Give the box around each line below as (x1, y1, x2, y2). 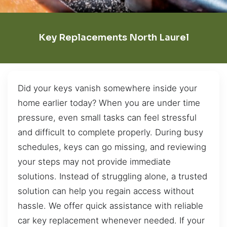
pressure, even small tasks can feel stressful (18, 112, 197, 123)
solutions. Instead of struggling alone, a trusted (18, 171, 207, 181)
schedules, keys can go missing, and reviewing (18, 141, 206, 152)
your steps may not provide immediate (18, 156, 171, 167)
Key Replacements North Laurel (38, 32, 189, 44)
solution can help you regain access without (18, 185, 194, 196)
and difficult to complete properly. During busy (18, 127, 203, 137)
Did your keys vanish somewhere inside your (18, 83, 197, 93)
